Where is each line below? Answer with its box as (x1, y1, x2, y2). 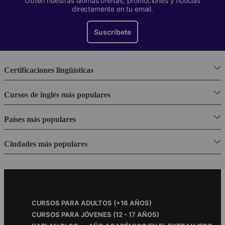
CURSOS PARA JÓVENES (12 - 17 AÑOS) (32, 210, 159, 219)
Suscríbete (94, 28, 131, 37)
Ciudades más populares (4, 140, 87, 149)
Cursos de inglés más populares (4, 90, 110, 99)
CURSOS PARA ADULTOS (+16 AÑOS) (32, 199, 152, 207)
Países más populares (4, 115, 76, 124)
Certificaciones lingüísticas (4, 66, 93, 75)
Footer (12, 197, 36, 208)
